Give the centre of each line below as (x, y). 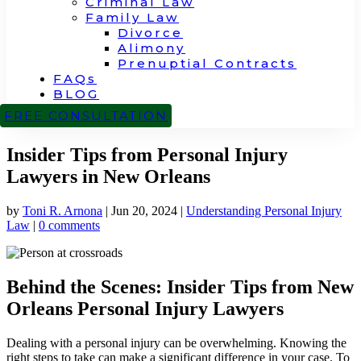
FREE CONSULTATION (86, 116)
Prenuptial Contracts (207, 63)
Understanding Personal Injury (264, 210)
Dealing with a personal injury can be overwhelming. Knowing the (176, 342)
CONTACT (94, 109)
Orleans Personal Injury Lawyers (145, 308)
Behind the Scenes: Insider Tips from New (180, 286)
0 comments (69, 225)
